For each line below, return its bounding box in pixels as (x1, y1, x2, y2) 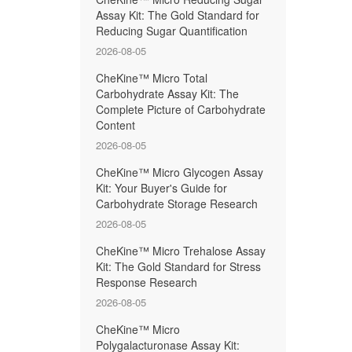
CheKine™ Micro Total (96, 70, 207, 86)
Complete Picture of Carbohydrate (96, 101, 266, 117)
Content (96, 117, 135, 133)
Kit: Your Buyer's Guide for (96, 180, 227, 196)
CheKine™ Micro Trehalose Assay (96, 243, 266, 258)
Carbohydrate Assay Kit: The (96, 86, 239, 101)
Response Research (96, 274, 197, 290)
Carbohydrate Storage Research (96, 196, 258, 211)
